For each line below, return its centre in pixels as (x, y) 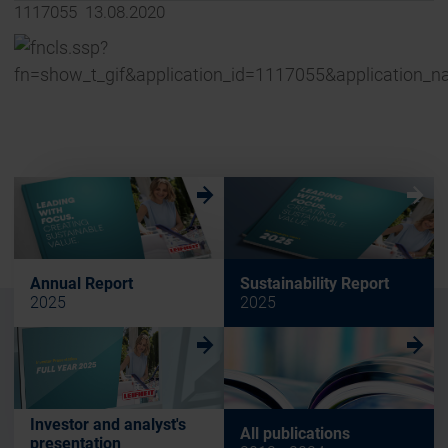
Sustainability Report (314, 284)
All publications (295, 434)
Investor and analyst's (108, 424)
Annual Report (81, 284)
